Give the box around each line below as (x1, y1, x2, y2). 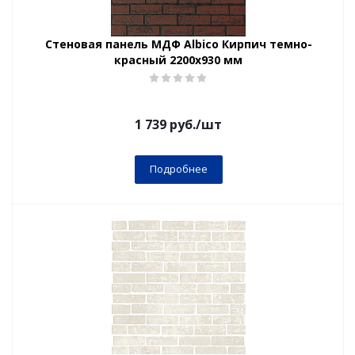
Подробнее (149, 162, 208, 176)
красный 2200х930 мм (114, 52, 242, 67)
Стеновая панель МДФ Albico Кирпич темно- (44, 36, 312, 52)
